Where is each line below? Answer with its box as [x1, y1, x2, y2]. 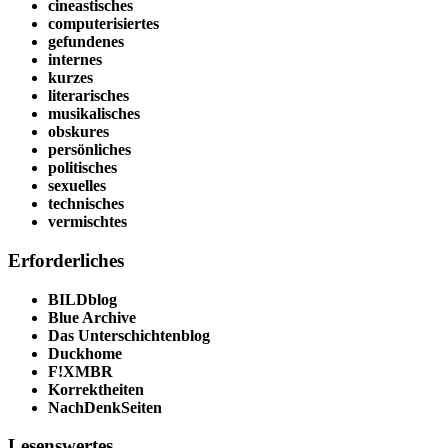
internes [48, 51, 102, 69]
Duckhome [48, 344, 122, 362]
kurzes [48, 69, 93, 87]
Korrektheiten [48, 380, 144, 398]
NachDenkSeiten [48, 398, 162, 416]
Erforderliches [8, 250, 124, 272]
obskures [48, 123, 109, 141]
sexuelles [48, 177, 106, 195]
